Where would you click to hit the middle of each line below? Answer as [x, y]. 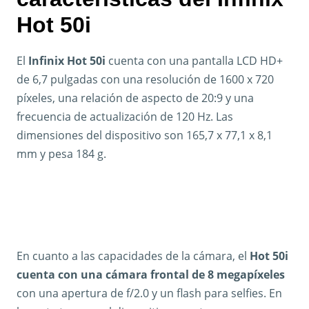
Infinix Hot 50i [67, 60]
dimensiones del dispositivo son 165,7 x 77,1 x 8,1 [144, 135]
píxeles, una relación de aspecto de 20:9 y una [135, 98]
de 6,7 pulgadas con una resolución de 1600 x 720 [145, 79]
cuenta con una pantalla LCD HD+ [194, 60]
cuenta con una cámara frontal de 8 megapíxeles [151, 274]
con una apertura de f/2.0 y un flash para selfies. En [149, 293]
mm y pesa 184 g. [61, 153]
